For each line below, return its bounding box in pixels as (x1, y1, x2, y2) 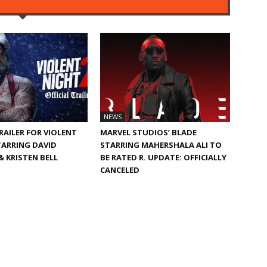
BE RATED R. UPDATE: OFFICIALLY (100, 151, 226, 163)
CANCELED (100, 164, 139, 175)
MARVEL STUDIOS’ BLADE (100, 126, 197, 138)
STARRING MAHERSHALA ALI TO (100, 139, 222, 150)
